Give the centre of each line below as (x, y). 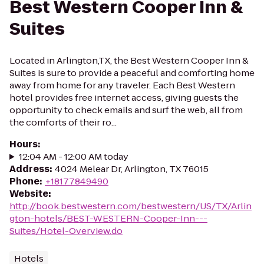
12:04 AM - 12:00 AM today (73, 156)
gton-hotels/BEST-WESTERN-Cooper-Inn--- (108, 218)
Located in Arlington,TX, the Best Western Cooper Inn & (129, 60)
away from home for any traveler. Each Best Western (122, 85)
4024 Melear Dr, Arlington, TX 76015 (132, 169)
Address (29, 169)
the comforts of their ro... (63, 122)
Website (29, 194)
